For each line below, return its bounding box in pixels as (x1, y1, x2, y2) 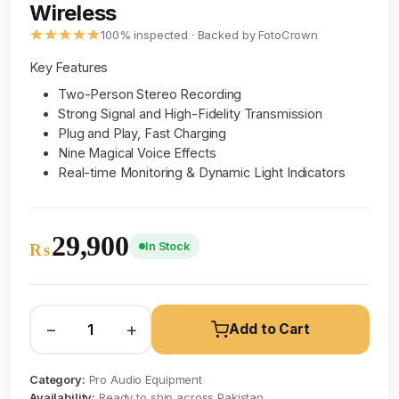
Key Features (29, 60, 109, 75)
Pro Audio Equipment (85, 372, 202, 387)
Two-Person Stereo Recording (58, 86, 242, 102)
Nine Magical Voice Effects (58, 145, 216, 160)
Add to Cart (229, 321, 310, 338)
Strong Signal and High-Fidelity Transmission (58, 106, 322, 121)
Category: (29, 372, 85, 387)
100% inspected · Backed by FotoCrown (101, 28, 318, 42)
